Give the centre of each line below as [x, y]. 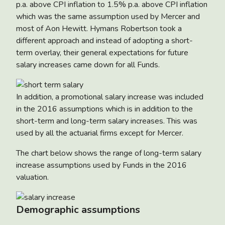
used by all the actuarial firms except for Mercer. [100, 133]
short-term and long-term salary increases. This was [107, 121]
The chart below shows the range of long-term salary [109, 153]
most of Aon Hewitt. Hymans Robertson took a [99, 28]
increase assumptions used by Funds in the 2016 [101, 165]
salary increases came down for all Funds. [88, 65]
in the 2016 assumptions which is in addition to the [104, 109]
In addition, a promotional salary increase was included [110, 97]
